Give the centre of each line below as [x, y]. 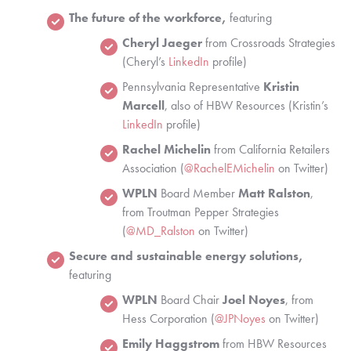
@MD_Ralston [161, 230]
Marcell [143, 105]
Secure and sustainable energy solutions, [186, 255]
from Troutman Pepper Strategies [201, 212]
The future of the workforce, [148, 17]
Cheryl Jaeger [164, 42]
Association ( [153, 168]
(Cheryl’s [145, 61]
